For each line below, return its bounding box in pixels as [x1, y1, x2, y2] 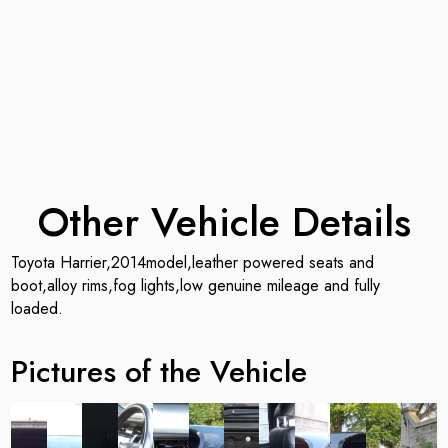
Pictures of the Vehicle [11, 350, 308, 394]
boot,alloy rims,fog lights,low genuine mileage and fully [11, 274, 381, 298]
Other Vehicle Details [37, 193, 411, 252]
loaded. [11, 297, 64, 321]
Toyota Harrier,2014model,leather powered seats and [11, 251, 375, 275]
